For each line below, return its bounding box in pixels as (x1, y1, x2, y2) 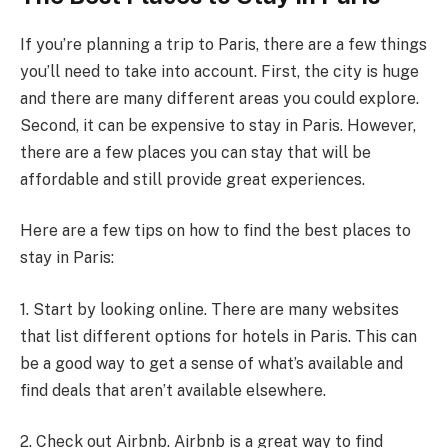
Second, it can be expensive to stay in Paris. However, (20, 115, 416, 135)
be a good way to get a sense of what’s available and (20, 353, 403, 373)
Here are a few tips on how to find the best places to (20, 221, 411, 241)
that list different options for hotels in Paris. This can (20, 326, 417, 346)
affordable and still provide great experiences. (20, 169, 365, 189)
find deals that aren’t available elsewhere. (20, 380, 326, 400)
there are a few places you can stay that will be (20, 142, 371, 162)
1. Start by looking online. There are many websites (20, 299, 399, 319)
